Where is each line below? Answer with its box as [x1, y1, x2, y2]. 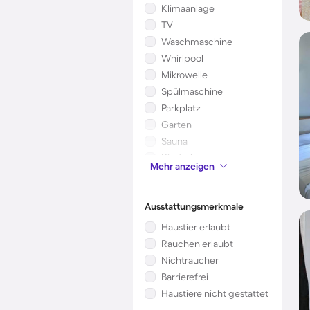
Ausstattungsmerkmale [145, 201, 244, 212]
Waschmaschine [161, 36, 232, 47]
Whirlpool [161, 53, 203, 64]
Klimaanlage [161, 3, 215, 14]
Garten [161, 119, 192, 130]
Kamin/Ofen [161, 169, 215, 180]
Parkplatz [161, 102, 201, 113]
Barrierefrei [161, 271, 208, 282]
